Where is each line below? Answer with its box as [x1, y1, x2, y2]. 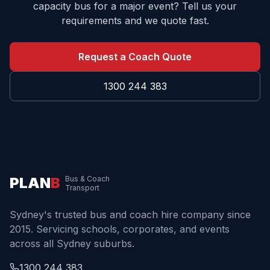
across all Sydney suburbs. [10, 237, 134, 250]
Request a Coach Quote [78, 51, 192, 63]
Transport [65, 183, 99, 192]
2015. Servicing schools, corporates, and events [10, 223, 230, 235]
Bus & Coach [65, 174, 110, 183]
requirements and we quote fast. [61, 14, 209, 27]
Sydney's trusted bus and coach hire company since [10, 209, 251, 221]
